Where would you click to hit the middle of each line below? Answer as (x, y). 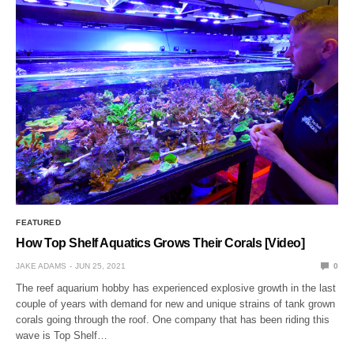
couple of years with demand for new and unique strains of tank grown (176, 303)
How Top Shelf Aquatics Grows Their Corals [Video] (160, 243)
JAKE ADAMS (41, 265)
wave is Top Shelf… (62, 335)
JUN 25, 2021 (100, 265)
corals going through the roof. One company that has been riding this (173, 319)
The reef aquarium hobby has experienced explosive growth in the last (176, 288)
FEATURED (38, 222)
